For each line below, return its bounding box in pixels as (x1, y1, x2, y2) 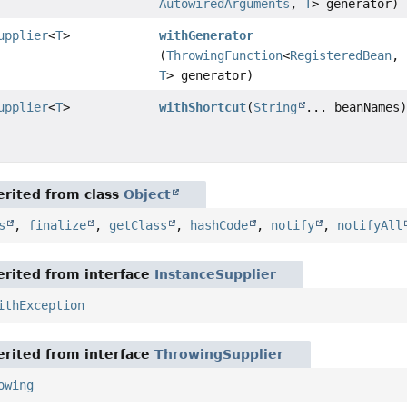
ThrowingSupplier (154, 347, 284, 362)
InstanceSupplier (154, 267, 277, 283)
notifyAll (337, 218, 403, 233)
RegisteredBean (290, 48, 392, 64)
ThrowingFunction (166, 48, 283, 64)
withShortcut (159, 100, 247, 115)
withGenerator (159, 28, 254, 44)
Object (124, 187, 172, 203)
